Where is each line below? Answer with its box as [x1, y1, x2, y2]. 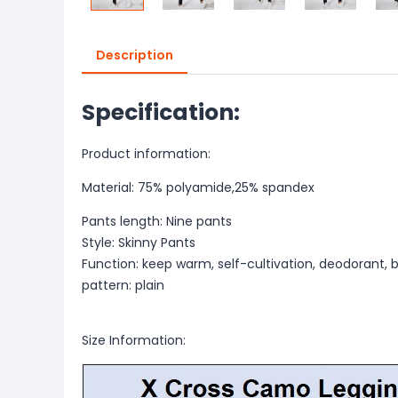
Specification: [82, 97, 240, 128]
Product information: [82, 145, 211, 163]
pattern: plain [82, 276, 164, 294]
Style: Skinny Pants [82, 234, 195, 251]
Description [96, 46, 173, 64]
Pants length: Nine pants [82, 212, 232, 230]
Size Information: [82, 331, 186, 349]
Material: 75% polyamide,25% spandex [82, 179, 314, 196]
